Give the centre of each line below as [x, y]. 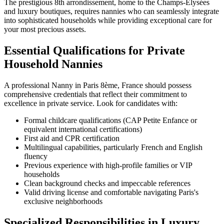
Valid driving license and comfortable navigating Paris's [111, 192]
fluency [36, 156]
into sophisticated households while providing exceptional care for [108, 20]
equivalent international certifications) [83, 129]
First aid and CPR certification [72, 138]
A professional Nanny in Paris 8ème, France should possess [98, 85]
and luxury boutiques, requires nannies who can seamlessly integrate [111, 11]
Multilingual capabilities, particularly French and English [113, 147]
